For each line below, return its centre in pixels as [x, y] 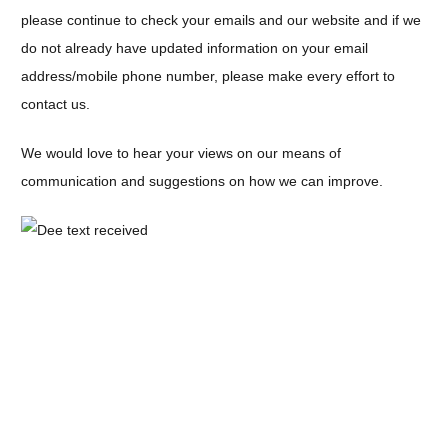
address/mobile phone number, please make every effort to [208, 75]
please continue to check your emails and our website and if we [221, 19]
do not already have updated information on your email [194, 47]
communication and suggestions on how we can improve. [202, 180]
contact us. [55, 103]
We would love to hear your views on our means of [181, 152]
